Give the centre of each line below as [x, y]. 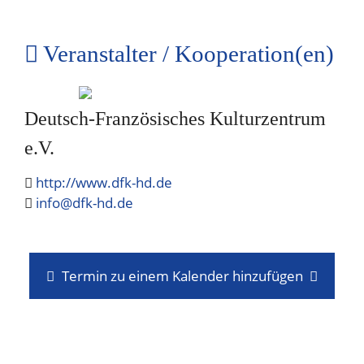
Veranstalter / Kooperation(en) [186, 54]
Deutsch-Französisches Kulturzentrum [175, 119]
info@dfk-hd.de [84, 203]
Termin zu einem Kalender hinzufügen [182, 276]
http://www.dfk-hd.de [104, 182]
